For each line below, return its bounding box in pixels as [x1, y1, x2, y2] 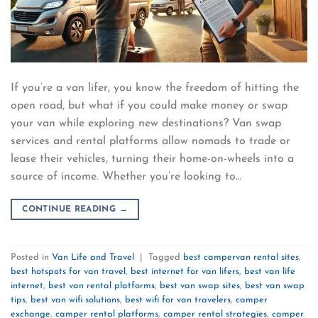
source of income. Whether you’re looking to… [11, 170, 241, 182]
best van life [244, 267, 295, 277]
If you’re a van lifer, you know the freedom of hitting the [11, 82, 299, 94]
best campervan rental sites [183, 253, 299, 263]
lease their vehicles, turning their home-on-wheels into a [11, 153, 294, 165]
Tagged [148, 253, 183, 263]
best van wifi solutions [31, 295, 120, 305]
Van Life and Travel [52, 253, 134, 263]
